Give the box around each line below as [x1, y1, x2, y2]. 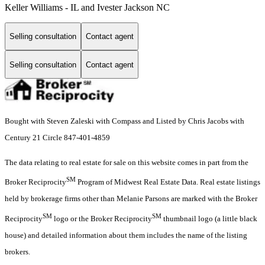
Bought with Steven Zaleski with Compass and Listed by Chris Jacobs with [5, 117, 244, 126]
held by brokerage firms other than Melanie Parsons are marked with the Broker [5, 194, 257, 203]
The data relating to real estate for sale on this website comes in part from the [5, 158, 248, 167]
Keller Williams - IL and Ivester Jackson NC [5, 2, 170, 12]
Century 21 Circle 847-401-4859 [5, 133, 110, 143]
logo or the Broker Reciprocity [52, 214, 152, 223]
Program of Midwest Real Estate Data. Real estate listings [76, 177, 260, 187]
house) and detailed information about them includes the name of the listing [5, 230, 247, 240]
